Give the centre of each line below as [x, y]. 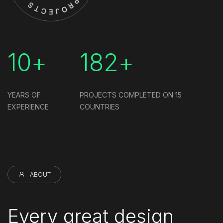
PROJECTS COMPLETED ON [128, 95]
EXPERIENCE [28, 107]
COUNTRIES [100, 107]
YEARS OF [24, 95]
